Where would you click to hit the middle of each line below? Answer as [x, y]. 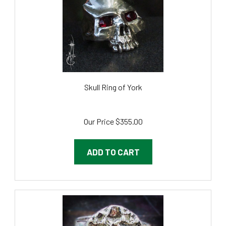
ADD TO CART [113, 140]
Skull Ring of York [113, 76]
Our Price [99, 110]
